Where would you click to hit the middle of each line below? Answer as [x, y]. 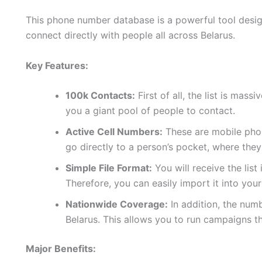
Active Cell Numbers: [114, 132]
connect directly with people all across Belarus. [130, 35]
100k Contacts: [100, 96]
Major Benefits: [61, 249]
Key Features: [57, 65]
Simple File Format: [109, 168]
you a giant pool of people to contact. [150, 111]
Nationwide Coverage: [117, 204]
